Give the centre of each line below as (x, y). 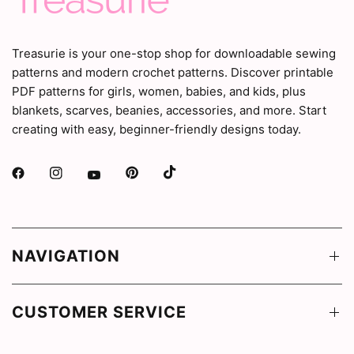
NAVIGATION (66, 256)
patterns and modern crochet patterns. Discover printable (173, 72)
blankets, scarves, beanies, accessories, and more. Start (169, 110)
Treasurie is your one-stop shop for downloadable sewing (174, 53)
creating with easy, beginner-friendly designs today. (157, 129)
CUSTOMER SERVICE (99, 313)
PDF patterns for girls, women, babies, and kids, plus (159, 91)
